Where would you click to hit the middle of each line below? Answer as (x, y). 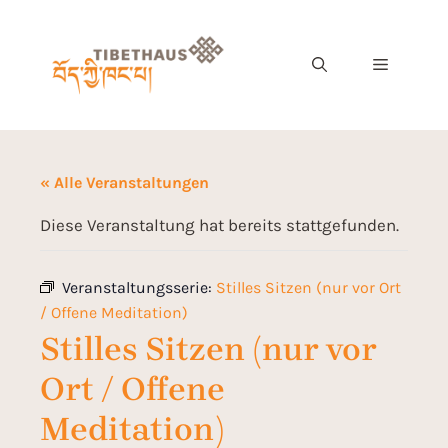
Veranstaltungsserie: (139, 287)
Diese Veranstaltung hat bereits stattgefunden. (219, 225)
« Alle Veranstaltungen (124, 182)
